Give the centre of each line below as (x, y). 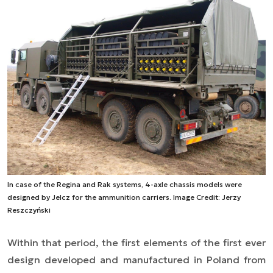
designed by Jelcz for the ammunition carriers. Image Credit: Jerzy (124, 197)
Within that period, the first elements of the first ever (136, 243)
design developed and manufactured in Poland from (136, 260)
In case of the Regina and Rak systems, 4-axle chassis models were (125, 185)
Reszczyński (29, 210)
